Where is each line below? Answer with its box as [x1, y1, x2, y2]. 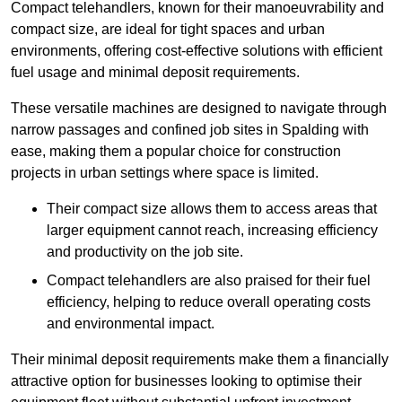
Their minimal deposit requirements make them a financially [11, 352, 389, 368]
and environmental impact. [47, 316, 214, 332]
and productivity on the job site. [47, 244, 243, 260]
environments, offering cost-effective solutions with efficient [11, 43, 382, 59]
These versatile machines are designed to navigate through [11, 100, 387, 117]
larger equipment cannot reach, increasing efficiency [47, 223, 378, 239]
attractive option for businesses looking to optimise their [11, 373, 362, 389]
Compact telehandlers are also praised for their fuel [47, 273, 371, 289]
